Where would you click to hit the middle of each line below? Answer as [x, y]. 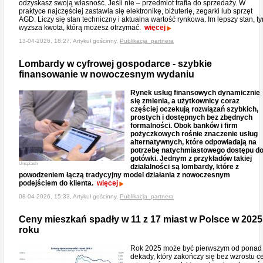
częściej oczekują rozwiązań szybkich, [194, 109]
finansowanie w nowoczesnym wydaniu [107, 74]
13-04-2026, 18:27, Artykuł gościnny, [69, 41]
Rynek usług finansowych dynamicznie [195, 93]
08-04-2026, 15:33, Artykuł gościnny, [69, 196]
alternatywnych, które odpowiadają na [193, 142]
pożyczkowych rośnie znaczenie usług [194, 134]
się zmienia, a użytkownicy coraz [185, 101]
